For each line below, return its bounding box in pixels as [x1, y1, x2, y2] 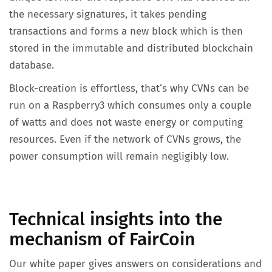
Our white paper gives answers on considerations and [9, 257, 262, 270]
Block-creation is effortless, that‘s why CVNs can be [9, 82, 249, 95]
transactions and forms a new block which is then [9, 25, 243, 38]
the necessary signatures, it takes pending [9, 8, 206, 21]
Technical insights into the [9, 208, 222, 230]
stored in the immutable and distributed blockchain [9, 42, 253, 55]
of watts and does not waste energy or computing [9, 116, 243, 129]
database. [9, 59, 54, 72]
